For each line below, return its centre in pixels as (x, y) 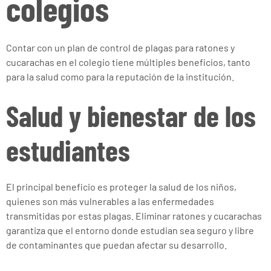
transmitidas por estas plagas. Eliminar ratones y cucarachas (134, 216)
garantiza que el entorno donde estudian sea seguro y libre (130, 230)
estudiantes (68, 150)
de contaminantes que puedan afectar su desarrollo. (116, 245)
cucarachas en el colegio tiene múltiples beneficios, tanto (128, 62)
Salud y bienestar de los (131, 116)
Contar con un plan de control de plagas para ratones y (120, 47)
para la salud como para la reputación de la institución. (120, 77)
